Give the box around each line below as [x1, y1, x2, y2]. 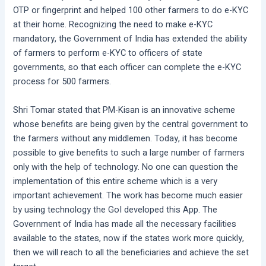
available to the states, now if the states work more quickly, [13, 232, 245, 245]
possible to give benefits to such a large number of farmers [13, 146, 245, 159]
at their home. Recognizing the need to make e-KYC [13, 18, 213, 31]
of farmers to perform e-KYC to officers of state [13, 47, 203, 60]
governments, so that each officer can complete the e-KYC [13, 61, 242, 74]
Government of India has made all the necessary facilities [13, 217, 237, 230]
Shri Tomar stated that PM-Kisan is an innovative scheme [13, 103, 236, 116]
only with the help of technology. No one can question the [13, 160, 239, 173]
